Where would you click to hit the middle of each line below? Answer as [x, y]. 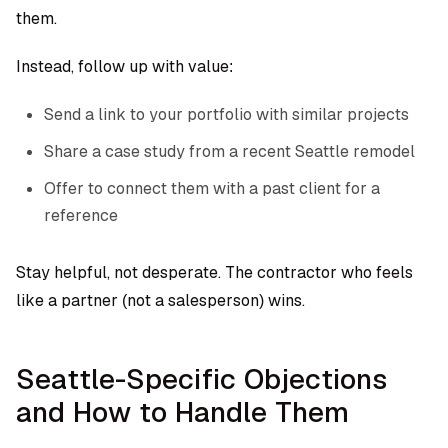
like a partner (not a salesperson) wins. [160, 300]
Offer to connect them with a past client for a [212, 188]
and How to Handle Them [182, 412]
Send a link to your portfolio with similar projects [226, 114]
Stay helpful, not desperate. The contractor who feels [214, 272]
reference [81, 215]
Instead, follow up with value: [124, 66]
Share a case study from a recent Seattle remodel [229, 151]
